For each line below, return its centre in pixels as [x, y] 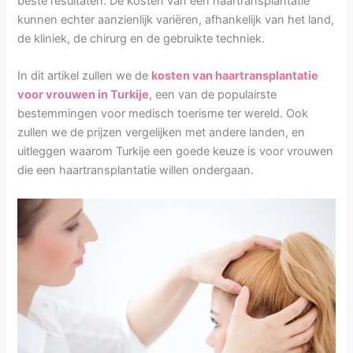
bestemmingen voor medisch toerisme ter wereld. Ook [163, 114]
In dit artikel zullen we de [85, 76]
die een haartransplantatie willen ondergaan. [136, 171]
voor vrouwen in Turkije [84, 95]
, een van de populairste [213, 95]
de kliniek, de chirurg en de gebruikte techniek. [141, 39]
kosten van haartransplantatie [235, 76]
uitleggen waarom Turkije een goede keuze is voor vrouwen [176, 152]
